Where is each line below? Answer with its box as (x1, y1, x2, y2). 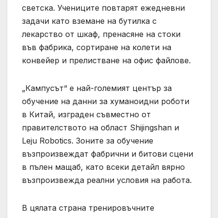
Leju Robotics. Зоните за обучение (22, 135, 153, 145)
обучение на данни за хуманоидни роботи (22, 96, 189, 106)
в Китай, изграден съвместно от (22, 109, 151, 119)
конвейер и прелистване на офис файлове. (22, 55, 191, 65)
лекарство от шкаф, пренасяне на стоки (22, 29, 181, 39)
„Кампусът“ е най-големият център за (22, 83, 172, 93)
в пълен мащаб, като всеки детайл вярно (22, 162, 185, 172)
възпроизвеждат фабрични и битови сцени (22, 148, 193, 159)
